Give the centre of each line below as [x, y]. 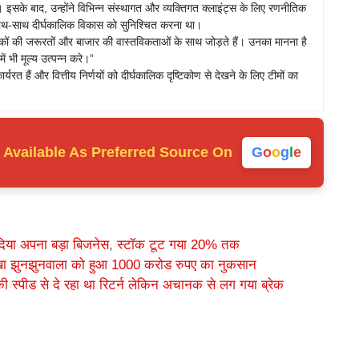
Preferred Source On [161, 153]
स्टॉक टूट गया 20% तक [179, 245]
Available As [45, 153]
